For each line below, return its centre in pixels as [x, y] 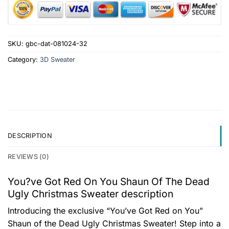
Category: [24, 60]
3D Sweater [58, 60]
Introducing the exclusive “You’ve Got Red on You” [105, 211]
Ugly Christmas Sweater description [90, 193]
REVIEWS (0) [28, 156]
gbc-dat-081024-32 [56, 44]
